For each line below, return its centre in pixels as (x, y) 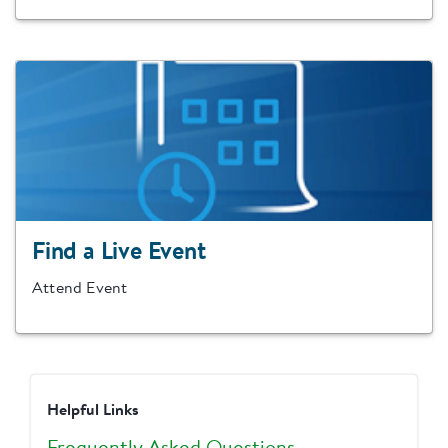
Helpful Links (93, 411)
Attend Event (80, 289)
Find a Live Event (119, 253)
